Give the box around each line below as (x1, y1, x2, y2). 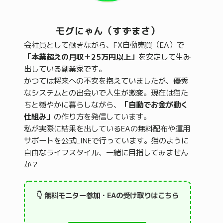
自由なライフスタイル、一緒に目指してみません (24, 147, 188, 158)
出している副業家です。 (24, 64, 106, 75)
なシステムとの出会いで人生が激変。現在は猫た (24, 88, 188, 99)
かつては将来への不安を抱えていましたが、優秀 (24, 76, 188, 87)
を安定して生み (138, 52, 191, 63)
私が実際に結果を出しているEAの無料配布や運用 (24, 123, 190, 134)
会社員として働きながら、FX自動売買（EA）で (24, 40, 184, 51)
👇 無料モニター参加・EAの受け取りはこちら (36, 190, 179, 201)
